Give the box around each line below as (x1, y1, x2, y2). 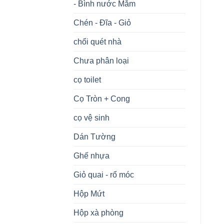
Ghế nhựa (73, 151, 109, 160)
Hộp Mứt (73, 189, 104, 198)
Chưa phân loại (73, 56, 129, 65)
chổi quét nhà (73, 37, 121, 46)
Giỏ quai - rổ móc (73, 170, 134, 179)
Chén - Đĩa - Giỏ (73, 18, 131, 27)
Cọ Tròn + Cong (73, 94, 130, 103)
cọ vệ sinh (73, 113, 109, 122)
